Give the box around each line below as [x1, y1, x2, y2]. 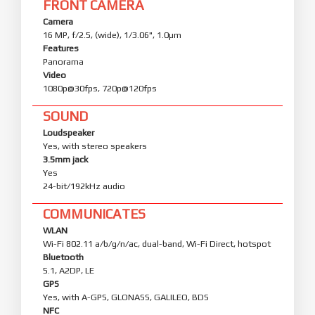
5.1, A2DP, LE [43, 264, 94, 276]
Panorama [43, 56, 84, 67]
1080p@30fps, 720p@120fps [43, 82, 157, 94]
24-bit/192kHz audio [43, 180, 125, 191]
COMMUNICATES [43, 205, 146, 221]
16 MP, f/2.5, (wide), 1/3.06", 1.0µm [43, 29, 181, 40]
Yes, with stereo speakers [43, 140, 147, 151]
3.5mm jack [43, 153, 88, 165]
